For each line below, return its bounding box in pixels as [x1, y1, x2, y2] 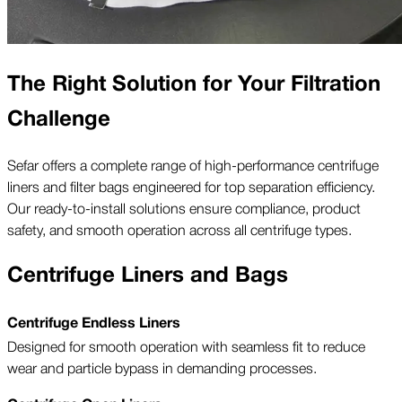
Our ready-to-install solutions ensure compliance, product [7, 197, 361, 219]
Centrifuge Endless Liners [7, 311, 180, 336]
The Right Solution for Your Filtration [7, 66, 380, 101]
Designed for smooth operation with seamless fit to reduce [7, 335, 365, 357]
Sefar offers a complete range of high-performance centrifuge [7, 153, 379, 176]
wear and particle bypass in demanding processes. [7, 356, 317, 379]
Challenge [7, 100, 110, 136]
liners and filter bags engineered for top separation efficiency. [7, 175, 375, 197]
